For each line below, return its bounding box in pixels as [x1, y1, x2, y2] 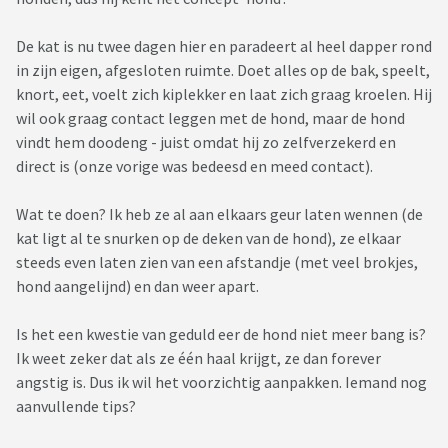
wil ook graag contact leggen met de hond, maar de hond [16, 108, 405, 129]
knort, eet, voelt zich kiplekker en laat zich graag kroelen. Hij [16, 84, 432, 105]
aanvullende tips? [16, 396, 136, 417]
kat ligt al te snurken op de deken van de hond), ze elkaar [16, 228, 401, 249]
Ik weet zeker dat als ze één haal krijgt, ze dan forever [16, 348, 381, 369]
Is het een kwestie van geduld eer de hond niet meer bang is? [16, 324, 426, 345]
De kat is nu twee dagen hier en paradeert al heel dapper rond [16, 36, 432, 57]
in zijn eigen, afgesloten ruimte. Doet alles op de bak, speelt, [16, 60, 430, 81]
